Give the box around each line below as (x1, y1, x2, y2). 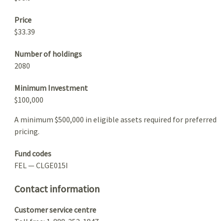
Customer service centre (14, 204, 96, 215)
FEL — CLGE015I (14, 160, 68, 170)
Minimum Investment (14, 82, 88, 93)
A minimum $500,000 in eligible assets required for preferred (14, 114, 217, 124)
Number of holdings (14, 48, 82, 59)
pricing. (14, 126, 39, 136)
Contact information (14, 182, 100, 195)
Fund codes (14, 148, 51, 158)
